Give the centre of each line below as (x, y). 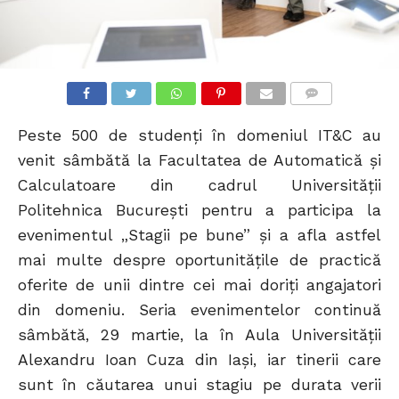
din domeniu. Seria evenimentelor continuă (199, 310)
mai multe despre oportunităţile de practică (199, 261)
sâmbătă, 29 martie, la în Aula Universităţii (199, 335)
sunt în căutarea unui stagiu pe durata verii (199, 385)
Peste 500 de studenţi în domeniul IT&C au (199, 136)
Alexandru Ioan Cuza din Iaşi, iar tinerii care (199, 360)
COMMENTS (326, 115)
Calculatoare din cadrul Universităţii (199, 186)
